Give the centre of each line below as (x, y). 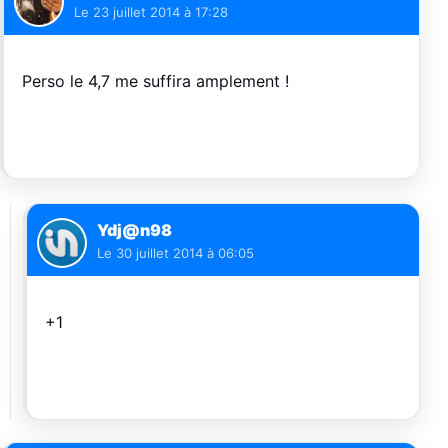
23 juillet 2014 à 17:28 (160, 12)
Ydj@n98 (134, 230)
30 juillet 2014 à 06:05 (185, 253)
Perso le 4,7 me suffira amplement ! (155, 81)
